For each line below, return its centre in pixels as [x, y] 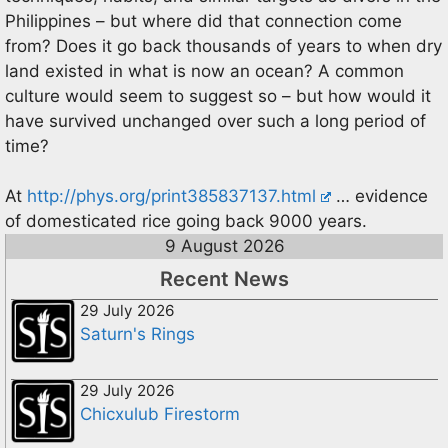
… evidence [380, 196]
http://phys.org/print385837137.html [171, 196]
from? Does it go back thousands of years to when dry [223, 45]
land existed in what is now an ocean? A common [204, 70]
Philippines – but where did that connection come [203, 20]
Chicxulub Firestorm [160, 414]
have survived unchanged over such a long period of [215, 120]
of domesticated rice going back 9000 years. [186, 221]
